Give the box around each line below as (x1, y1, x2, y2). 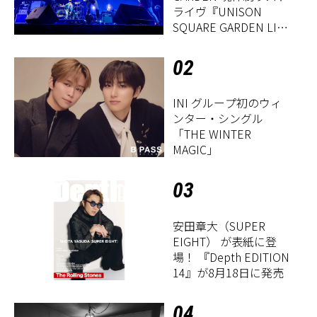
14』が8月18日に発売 (173, 263, 284, 281)
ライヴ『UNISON (173, 3, 263, 21)
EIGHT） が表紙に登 (173, 232, 277, 250)
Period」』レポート (173, 50, 275, 67)
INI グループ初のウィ (173, 94, 282, 112)
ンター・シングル (173, 110, 264, 127)
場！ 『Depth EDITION (173, 248, 290, 265)
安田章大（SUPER (173, 217, 266, 234)
